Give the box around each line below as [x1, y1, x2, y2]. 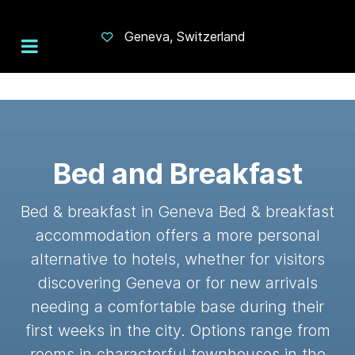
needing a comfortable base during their [31, 297, 324, 316]
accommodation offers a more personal [35, 226, 320, 245]
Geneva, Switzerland [124, 29, 246, 44]
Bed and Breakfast [52, 156, 303, 191]
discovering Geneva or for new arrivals [37, 273, 318, 292]
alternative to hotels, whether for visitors [30, 250, 325, 269]
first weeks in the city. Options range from [25, 321, 330, 340]
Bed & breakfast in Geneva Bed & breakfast [21, 202, 334, 221]
